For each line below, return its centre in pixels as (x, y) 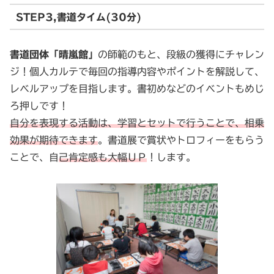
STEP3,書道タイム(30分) (78, 17)
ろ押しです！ (39, 106)
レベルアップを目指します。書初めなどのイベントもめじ (137, 89)
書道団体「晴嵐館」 (54, 54)
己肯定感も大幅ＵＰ (103, 157)
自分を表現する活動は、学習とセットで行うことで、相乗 (137, 123)
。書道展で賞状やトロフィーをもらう (181, 140)
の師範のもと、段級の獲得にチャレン (181, 54)
